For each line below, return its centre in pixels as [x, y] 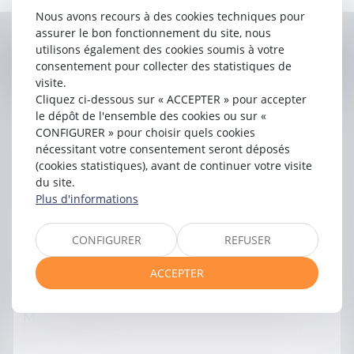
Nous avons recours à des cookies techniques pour [170, 16]
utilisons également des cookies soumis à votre [160, 49]
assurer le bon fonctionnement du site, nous [153, 32]
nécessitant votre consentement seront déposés [163, 149]
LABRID [285, 60]
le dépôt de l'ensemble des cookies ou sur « [151, 115]
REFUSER [248, 239]
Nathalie [192, 60]
